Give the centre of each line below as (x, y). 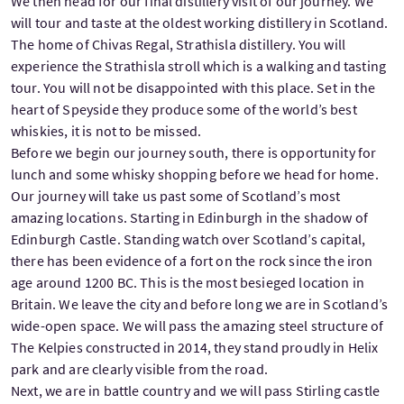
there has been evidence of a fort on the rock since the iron (192, 260)
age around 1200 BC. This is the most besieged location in (188, 282)
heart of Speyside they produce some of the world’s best (184, 109)
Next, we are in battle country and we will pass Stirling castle (196, 390)
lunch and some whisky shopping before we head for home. (195, 174)
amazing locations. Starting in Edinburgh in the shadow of (190, 217)
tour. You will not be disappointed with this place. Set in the (193, 87)
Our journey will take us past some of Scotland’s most (176, 195)
